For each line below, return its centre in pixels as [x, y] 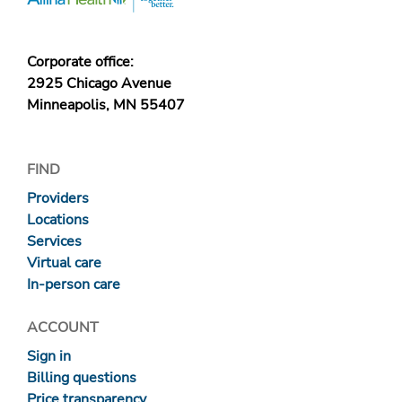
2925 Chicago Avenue [99, 84]
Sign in [49, 357]
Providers [58, 199]
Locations [58, 220]
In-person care [74, 285]
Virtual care [64, 263]
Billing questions [82, 378]
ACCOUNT [63, 328]
